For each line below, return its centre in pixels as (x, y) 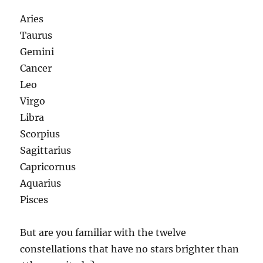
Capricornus (48, 167)
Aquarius (41, 183)
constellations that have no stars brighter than (130, 249)
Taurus (36, 35)
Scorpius (40, 134)
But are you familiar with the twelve (103, 232)
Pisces (34, 200)
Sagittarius (46, 150)
